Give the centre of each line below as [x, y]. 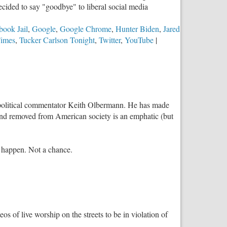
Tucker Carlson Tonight [57, 40]
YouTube [139, 40]
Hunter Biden [137, 29]
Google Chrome [86, 29]
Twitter [110, 40]
